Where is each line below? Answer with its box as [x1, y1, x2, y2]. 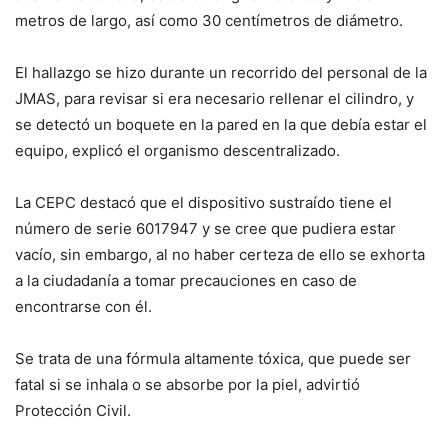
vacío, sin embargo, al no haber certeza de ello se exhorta [15, 245, 425, 265]
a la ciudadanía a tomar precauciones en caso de [15, 271, 357, 291]
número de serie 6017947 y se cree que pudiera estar [15, 219, 396, 239]
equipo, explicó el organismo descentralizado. [15, 141, 340, 161]
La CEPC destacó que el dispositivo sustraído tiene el [15, 193, 392, 213]
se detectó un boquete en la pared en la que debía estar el [15, 115, 427, 135]
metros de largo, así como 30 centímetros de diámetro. [15, 11, 403, 31]
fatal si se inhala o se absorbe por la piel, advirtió [15, 375, 360, 395]
